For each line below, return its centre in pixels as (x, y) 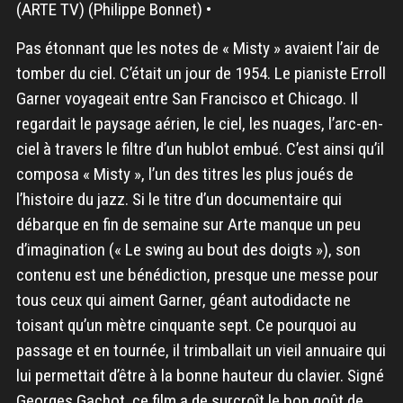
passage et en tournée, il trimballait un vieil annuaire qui (201, 350)
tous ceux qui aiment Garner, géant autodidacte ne (183, 300)
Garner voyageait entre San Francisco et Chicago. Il (187, 98)
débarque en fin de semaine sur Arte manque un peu (188, 224)
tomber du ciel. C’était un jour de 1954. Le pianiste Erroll (201, 73)
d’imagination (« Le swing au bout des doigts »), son (188, 249)
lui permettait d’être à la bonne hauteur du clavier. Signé (200, 375)
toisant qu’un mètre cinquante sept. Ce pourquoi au (186, 325)
